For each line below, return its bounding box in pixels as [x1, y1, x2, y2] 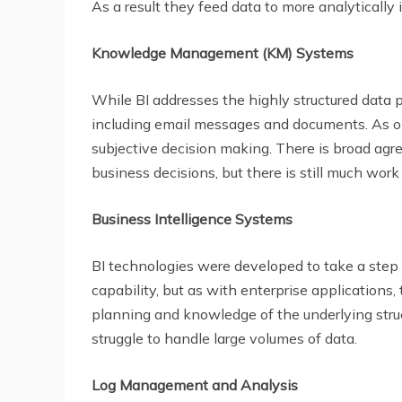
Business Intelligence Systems [92, 209, 296, 228]
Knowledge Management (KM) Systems [92, 43, 357, 62]
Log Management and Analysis [92, 375, 301, 394]
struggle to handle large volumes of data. [92, 328, 357, 347]
